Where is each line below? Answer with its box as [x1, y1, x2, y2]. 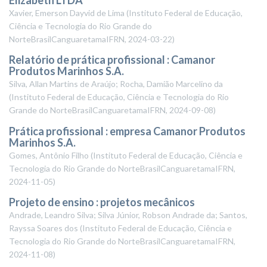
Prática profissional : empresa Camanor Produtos [9, 124, 246, 138]
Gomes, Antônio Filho [9, 150, 89, 160]
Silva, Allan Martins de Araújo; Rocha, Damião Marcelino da [9, 79, 223, 89]
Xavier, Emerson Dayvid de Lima [9, 7, 125, 18]
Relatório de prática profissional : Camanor [9, 53, 215, 66]
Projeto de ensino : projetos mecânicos [9, 195, 195, 209]
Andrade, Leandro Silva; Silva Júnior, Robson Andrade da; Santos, [9, 210, 247, 220]
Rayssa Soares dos [9, 223, 78, 233]
